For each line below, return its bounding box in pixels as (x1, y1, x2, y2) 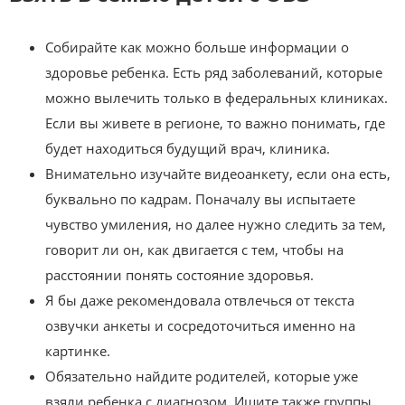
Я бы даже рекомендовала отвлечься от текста (45, 290, 354, 309)
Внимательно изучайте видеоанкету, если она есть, (45, 164, 391, 183)
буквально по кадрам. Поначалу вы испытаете (45, 189, 355, 208)
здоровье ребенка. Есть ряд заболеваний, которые (45, 62, 382, 81)
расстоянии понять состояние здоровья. (45, 265, 314, 284)
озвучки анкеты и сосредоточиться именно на (45, 316, 355, 334)
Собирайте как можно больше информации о (45, 37, 349, 56)
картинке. (45, 341, 110, 360)
